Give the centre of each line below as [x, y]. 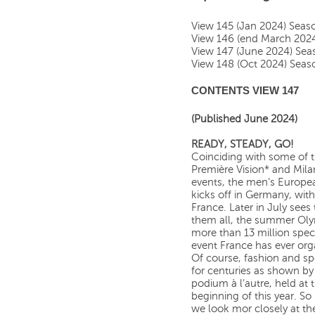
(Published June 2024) [244, 120]
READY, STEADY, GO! [243, 145]
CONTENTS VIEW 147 [245, 91]
